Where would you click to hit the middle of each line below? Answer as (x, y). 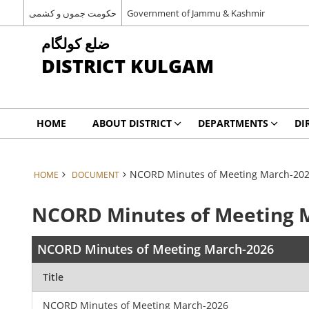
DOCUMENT (95, 175)
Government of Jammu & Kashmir (196, 13)
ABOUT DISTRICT (132, 123)
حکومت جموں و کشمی (72, 13)
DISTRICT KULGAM (127, 66)
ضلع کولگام (75, 43)
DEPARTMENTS (233, 123)
